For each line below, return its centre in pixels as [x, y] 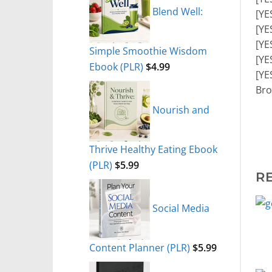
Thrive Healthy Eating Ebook [153, 149]
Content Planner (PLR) [140, 247]
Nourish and [181, 110]
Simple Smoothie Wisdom [148, 50]
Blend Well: [178, 12]
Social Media [181, 208]
